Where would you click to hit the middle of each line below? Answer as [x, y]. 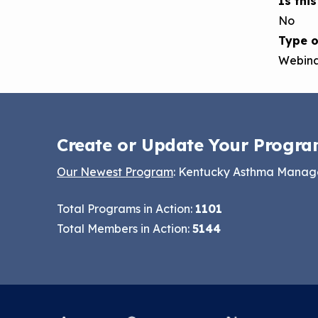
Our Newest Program [115, 172]
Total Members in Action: [125, 229]
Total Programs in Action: [126, 209]
